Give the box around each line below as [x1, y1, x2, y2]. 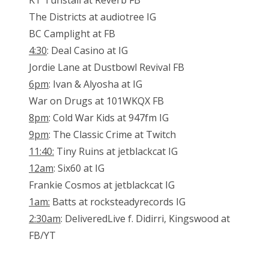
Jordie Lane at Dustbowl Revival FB [29, 61, 184, 74]
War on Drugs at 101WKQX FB [29, 94, 164, 108]
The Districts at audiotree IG [29, 10, 156, 24]
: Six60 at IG [53, 162, 104, 175]
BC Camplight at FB [29, 27, 115, 41]
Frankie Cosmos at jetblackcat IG [29, 178, 175, 192]
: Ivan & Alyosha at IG [49, 77, 142, 91]
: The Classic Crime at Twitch [49, 128, 176, 142]
